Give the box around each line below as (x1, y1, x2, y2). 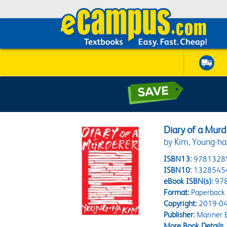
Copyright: (164, 199, 197, 208)
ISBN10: (164, 165, 192, 175)
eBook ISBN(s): (164, 176, 213, 186)
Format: (164, 187, 190, 197)
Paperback (189, 187, 225, 197)
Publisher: (164, 210, 195, 219)
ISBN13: (164, 154, 192, 164)
